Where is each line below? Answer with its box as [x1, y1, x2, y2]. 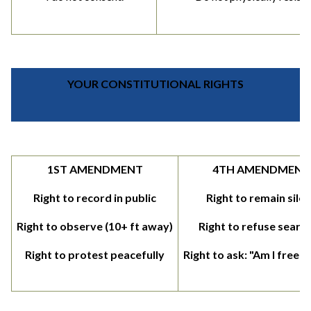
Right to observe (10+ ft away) [17, 219, 173, 233]
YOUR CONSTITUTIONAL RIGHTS [67, 77, 244, 91]
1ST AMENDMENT [47, 162, 143, 176]
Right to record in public [33, 191, 156, 205]
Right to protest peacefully [25, 248, 165, 262]
